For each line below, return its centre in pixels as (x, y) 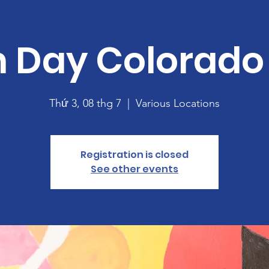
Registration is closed (134, 155)
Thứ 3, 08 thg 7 (85, 103)
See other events (134, 169)
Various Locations (178, 103)
